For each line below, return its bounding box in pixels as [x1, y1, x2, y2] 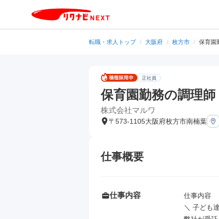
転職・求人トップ [89, 39, 136, 45]
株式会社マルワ [101, 106, 155, 114]
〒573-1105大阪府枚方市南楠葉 [109, 117, 207, 125]
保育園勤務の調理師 [101, 88, 216, 102]
